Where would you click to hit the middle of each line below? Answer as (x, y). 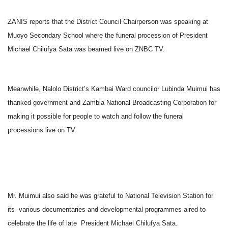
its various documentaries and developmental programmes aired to (107, 210)
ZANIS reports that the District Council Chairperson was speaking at (108, 22)
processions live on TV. (42, 130)
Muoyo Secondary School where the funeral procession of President (108, 36)
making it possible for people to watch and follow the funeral (96, 117)
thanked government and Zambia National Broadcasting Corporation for (112, 103)
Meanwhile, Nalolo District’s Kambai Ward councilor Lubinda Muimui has (114, 89)
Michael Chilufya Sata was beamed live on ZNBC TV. (86, 49)
